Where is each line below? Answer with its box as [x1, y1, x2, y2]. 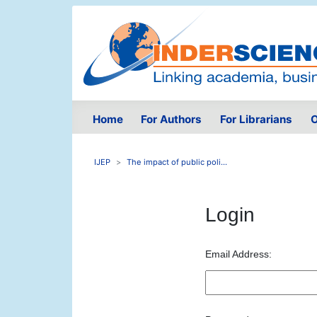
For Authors [141, 113, 202, 127]
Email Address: [204, 248, 272, 260]
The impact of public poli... [127, 157, 227, 168]
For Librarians [219, 113, 292, 127]
